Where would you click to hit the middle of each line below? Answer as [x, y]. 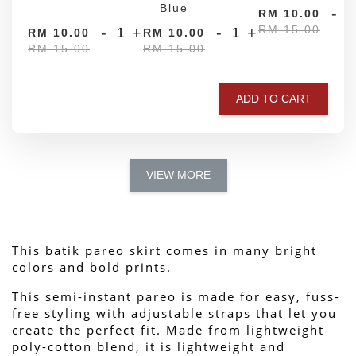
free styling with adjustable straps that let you [174, 313]
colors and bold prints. [92, 267]
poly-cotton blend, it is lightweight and [149, 346]
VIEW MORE [178, 174]
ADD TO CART [274, 98]
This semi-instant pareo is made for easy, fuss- [176, 296]
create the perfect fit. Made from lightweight [168, 329]
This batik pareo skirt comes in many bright [164, 250]
